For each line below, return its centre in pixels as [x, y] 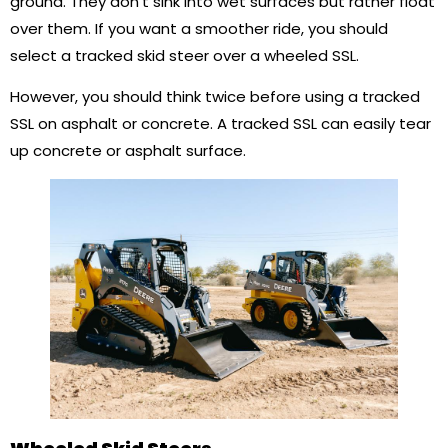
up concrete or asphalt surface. [128, 151]
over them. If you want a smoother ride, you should [199, 28]
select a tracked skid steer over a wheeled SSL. [184, 55]
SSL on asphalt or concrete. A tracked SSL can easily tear [220, 124]
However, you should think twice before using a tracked [215, 97]
